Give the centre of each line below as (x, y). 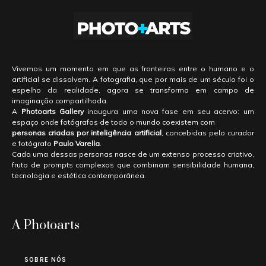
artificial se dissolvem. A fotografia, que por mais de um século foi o (133, 79)
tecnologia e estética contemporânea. (79, 175)
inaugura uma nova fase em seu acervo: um (169, 111)
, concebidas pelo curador (208, 132)
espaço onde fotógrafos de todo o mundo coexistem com (114, 122)
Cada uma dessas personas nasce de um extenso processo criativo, (133, 154)
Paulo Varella (77, 143)
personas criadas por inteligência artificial (87, 132)
